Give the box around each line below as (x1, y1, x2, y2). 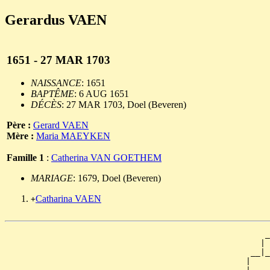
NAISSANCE (31, 78, 81, 89)
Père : (7, 120, 33, 131)
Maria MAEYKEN (36, 131, 110, 142)
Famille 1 (7, 152, 44, 163)
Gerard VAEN (33, 120, 89, 131)
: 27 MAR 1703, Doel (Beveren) (61, 99, 186, 110)
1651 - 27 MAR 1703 (7, 53, 110, 66)
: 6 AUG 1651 (74, 89, 129, 99)
